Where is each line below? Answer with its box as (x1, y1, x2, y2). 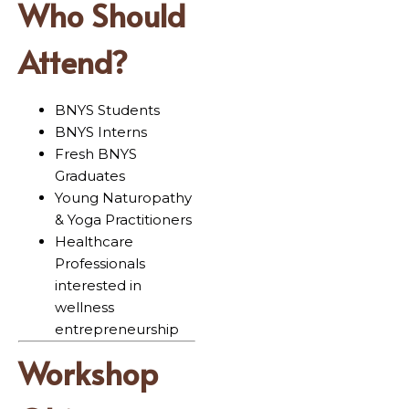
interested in (55, 277, 142, 295)
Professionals (55, 255, 145, 273)
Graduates (55, 167, 125, 185)
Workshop (18, 351, 158, 395)
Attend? (18, 40, 128, 84)
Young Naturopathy (55, 189, 192, 207)
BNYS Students (55, 101, 160, 120)
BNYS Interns (55, 123, 147, 142)
